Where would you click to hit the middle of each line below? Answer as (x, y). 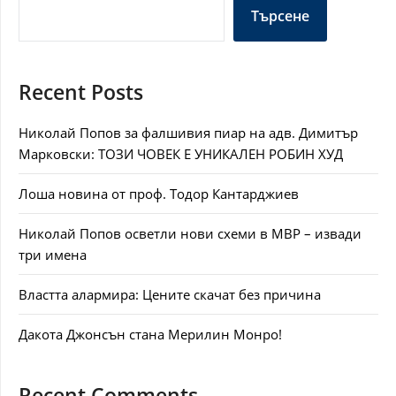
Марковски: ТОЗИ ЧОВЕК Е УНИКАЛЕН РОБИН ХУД (181, 154)
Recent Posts (81, 92)
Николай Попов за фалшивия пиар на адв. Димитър (188, 133)
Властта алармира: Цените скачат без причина (170, 294)
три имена (53, 255)
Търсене (280, 16)
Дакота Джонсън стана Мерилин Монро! (150, 334)
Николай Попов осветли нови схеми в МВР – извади (190, 233)
